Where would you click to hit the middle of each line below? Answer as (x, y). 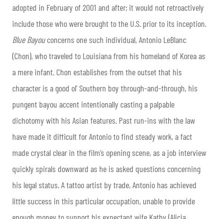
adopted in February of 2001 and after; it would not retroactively (108, 8)
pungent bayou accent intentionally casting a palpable (93, 104)
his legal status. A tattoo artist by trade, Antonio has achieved (104, 185)
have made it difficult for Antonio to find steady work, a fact (102, 137)
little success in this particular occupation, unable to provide (104, 201)
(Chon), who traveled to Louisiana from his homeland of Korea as (109, 56)
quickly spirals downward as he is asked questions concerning (106, 169)
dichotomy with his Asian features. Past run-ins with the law (104, 120)
